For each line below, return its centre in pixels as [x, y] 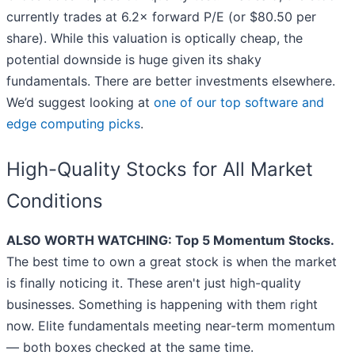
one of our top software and [239, 103]
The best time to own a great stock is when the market [172, 262]
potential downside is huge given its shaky [134, 60]
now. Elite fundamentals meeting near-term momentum [171, 326]
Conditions [55, 201]
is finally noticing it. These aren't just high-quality [154, 283]
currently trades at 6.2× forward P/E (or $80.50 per [161, 17]
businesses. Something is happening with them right [162, 305]
